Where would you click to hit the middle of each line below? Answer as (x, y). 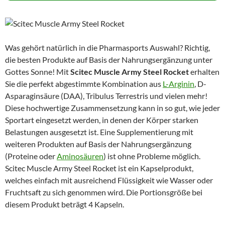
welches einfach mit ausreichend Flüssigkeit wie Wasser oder (109, 180)
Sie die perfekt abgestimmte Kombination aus (84, 83)
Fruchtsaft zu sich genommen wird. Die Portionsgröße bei (104, 192)
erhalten (204, 71)
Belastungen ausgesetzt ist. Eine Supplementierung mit (99, 132)
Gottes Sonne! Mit (38, 71)
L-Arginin (179, 83)
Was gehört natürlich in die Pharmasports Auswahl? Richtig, (107, 47)
